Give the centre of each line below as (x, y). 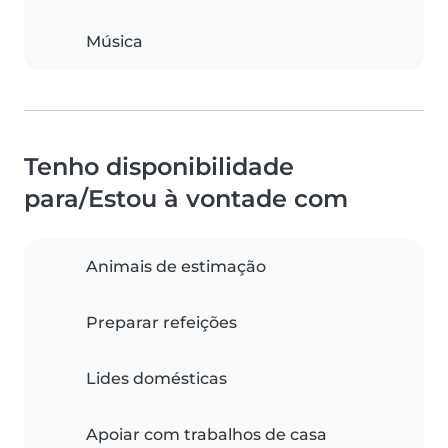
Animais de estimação (176, 266)
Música (114, 41)
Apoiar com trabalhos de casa (206, 434)
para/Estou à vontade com (186, 198)
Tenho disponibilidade (159, 166)
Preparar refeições (161, 322)
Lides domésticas (156, 378)
